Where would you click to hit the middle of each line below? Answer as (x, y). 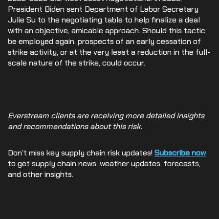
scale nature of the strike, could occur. (77, 63)
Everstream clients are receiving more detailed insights (106, 116)
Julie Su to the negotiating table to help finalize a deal (104, 20)
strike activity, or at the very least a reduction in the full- (109, 52)
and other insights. (42, 174)
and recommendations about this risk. (75, 126)
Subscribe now (180, 153)
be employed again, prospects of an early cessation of (104, 41)
